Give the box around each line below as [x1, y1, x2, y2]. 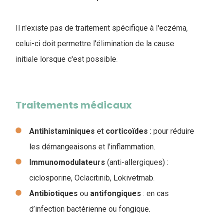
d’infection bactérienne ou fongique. [29, 204, 150, 214]
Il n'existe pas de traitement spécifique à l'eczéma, [16, 23, 188, 33]
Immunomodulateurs [29, 157, 105, 167]
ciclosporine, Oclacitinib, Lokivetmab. [29, 173, 155, 182]
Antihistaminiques [29, 126, 95, 136]
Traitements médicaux [16, 98, 132, 112]
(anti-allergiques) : [105, 157, 168, 167]
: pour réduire [148, 126, 194, 136]
